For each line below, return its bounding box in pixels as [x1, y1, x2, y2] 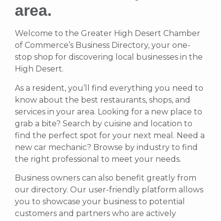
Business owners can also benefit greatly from [15, 173, 196, 183]
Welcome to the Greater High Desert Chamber [15, 29, 200, 38]
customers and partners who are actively [15, 208, 176, 218]
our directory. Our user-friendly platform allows [15, 184, 203, 194]
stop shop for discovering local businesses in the [15, 52, 203, 62]
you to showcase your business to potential [15, 196, 185, 206]
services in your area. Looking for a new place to [15, 107, 202, 116]
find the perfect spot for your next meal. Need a [15, 130, 205, 140]
